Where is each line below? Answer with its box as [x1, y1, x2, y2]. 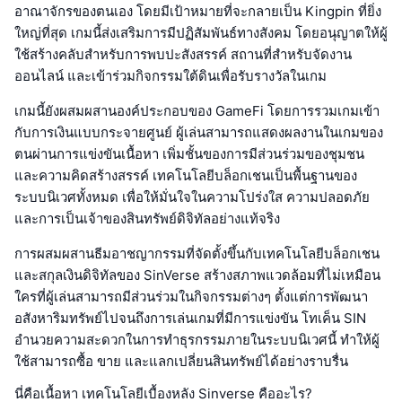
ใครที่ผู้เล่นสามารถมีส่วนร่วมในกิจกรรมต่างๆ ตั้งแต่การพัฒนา [14, 287, 368, 305]
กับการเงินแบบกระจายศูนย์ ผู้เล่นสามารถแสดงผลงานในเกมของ [14, 123, 383, 141]
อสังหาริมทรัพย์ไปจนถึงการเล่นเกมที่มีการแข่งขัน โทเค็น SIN [14, 309, 366, 327]
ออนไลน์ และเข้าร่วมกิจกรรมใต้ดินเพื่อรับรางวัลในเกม [14, 66, 327, 84]
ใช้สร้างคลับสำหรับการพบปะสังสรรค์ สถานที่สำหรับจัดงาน [14, 45, 352, 63]
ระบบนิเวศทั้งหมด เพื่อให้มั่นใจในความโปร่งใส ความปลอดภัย [14, 188, 370, 205]
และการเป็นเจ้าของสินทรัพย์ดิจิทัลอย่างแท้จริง [14, 209, 280, 227]
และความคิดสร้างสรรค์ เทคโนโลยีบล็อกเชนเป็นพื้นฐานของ [14, 166, 357, 184]
